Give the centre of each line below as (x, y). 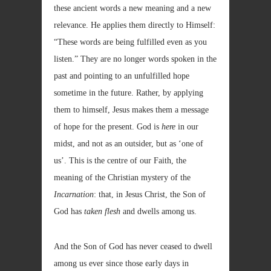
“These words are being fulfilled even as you (130, 42)
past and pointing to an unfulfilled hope (122, 76)
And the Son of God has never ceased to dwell (133, 247)
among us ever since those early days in (121, 263)
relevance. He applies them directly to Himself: (135, 25)
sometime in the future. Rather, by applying (129, 93)
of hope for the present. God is (108, 127)
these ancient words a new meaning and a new (132, 8)
